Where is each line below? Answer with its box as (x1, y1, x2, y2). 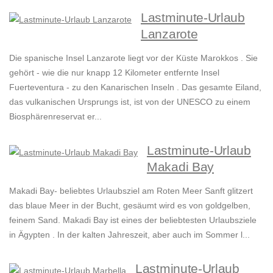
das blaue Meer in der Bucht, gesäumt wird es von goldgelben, (9, 200, 250, 211)
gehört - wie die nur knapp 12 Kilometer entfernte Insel (9, 68, 219, 78)
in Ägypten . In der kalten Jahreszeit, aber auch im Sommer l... (9, 230, 250, 240)
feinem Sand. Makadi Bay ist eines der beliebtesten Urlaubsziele (9, 215, 257, 225)
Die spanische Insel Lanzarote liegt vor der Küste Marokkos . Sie (9, 53, 258, 63)
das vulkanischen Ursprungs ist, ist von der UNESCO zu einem (9, 97, 250, 107)
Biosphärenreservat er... (9, 112, 102, 122)
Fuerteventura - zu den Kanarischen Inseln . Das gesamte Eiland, (9, 82, 261, 93)
